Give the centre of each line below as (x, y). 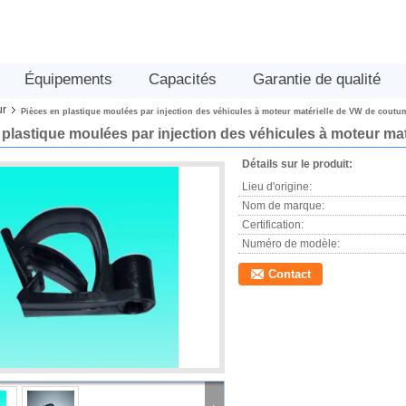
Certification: (273, 225)
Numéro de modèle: (291, 244)
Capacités (183, 79)
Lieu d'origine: (277, 187)
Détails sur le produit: (297, 164)
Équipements (68, 79)
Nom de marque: (283, 206)
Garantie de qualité (317, 79)
